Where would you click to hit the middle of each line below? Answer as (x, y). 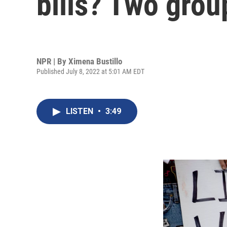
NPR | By (52, 61)
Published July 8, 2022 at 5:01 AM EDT (90, 71)
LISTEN (81, 111)
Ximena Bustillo (95, 61)
